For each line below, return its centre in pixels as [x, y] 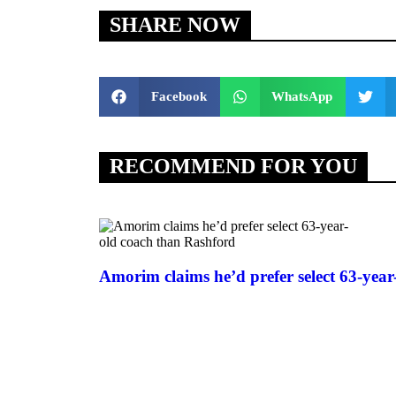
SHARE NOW [175, 25]
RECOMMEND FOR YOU [233, 166]
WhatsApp [302, 97]
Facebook [179, 97]
